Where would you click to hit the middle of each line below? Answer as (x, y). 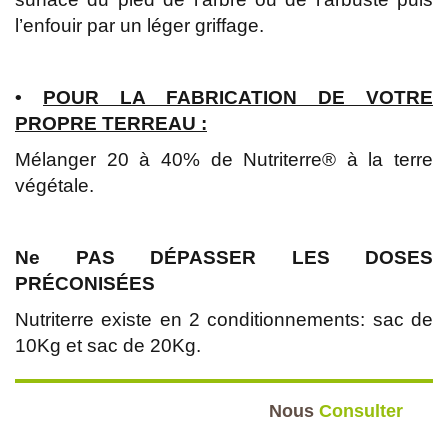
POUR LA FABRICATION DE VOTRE (238, 97)
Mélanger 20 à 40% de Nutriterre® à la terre (224, 159)
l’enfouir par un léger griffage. (139, 25)
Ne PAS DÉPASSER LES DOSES (224, 257)
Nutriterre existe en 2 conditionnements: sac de (224, 319)
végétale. (54, 185)
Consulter (361, 410)
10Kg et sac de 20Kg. (108, 345)
